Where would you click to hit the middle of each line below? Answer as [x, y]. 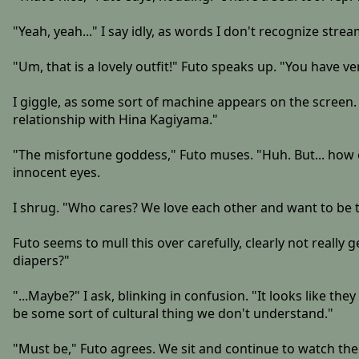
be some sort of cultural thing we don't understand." [173, 314]
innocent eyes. [56, 173]
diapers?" [41, 261]
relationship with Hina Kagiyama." [115, 120]
